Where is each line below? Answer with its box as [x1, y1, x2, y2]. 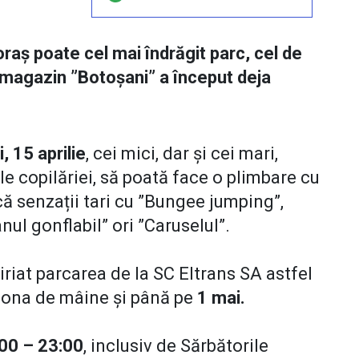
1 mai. [197, 288, 245, 309]
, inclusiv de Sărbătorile [83, 336, 268, 357]
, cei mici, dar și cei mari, [86, 143, 278, 164]
